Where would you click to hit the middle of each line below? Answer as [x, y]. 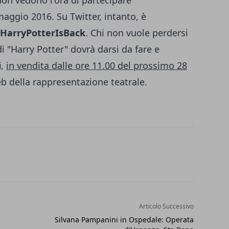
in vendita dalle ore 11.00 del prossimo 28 [97, 66]
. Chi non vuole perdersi [137, 33]
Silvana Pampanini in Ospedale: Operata [124, 220]
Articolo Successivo [166, 207]
